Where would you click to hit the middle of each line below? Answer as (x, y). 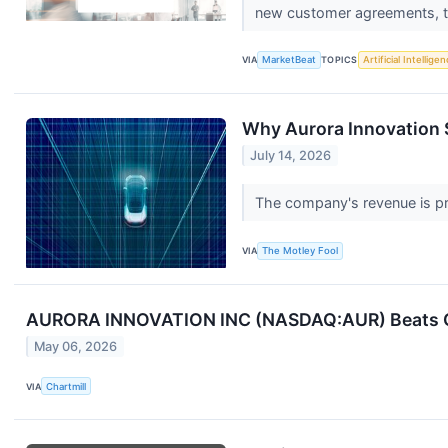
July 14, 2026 (291, 156)
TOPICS (339, 60)
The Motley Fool (300, 251)
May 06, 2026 (76, 347)
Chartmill (66, 386)
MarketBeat (289, 60)
